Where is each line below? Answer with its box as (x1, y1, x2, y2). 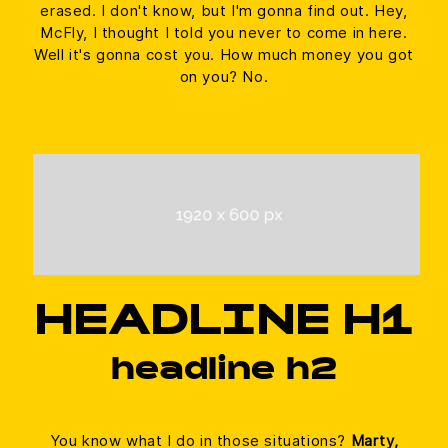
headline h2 (111, 357, 337, 388)
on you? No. (179, 66, 269, 86)
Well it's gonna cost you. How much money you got (34, 44, 414, 64)
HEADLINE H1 (34, 304, 414, 345)
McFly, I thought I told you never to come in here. (40, 22, 408, 42)
